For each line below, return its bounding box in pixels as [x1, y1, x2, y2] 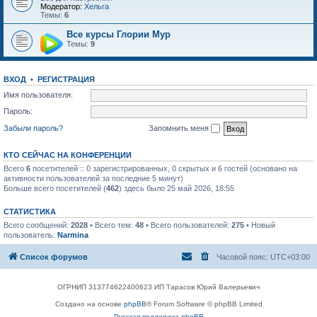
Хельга [84, 1, 109, 11]
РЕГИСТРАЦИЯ [38, 74, 95, 83]
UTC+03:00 [270, 252, 310, 261]
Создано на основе [54, 299, 124, 308]
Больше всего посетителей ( [4, 184, 106, 193]
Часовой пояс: [217, 252, 270, 261]
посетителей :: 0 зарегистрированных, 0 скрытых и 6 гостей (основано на [30, 164, 297, 173]
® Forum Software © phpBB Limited [146, 299, 263, 308]
